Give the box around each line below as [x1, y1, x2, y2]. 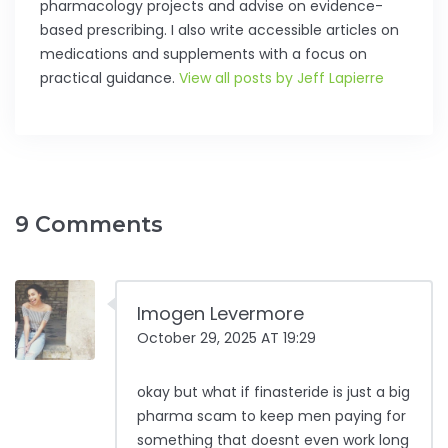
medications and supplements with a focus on [40, 44, 367, 65]
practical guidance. [40, 68, 179, 89]
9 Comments [15, 211, 163, 239]
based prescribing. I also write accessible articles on [40, 20, 399, 41]
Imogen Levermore [137, 301, 304, 327]
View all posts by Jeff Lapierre [179, 68, 384, 89]
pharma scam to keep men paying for [137, 406, 406, 427]
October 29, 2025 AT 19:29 [137, 328, 316, 349]
